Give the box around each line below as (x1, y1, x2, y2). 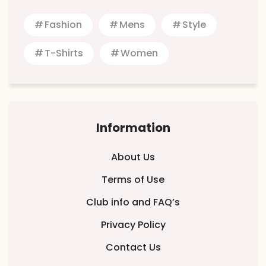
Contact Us (105, 240, 161, 254)
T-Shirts (45, 46, 83, 60)
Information (96, 119, 170, 136)
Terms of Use (102, 172, 164, 186)
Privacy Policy (100, 217, 166, 232)
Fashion (45, 17, 82, 31)
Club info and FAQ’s (86, 195, 180, 209)
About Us (111, 150, 155, 164)
